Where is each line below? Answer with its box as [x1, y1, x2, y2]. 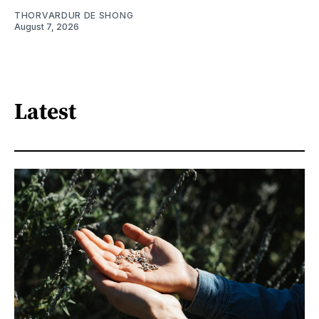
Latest [14, 95, 76, 127]
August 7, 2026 [14, 21, 79, 32]
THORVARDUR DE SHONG [14, 9, 134, 21]
